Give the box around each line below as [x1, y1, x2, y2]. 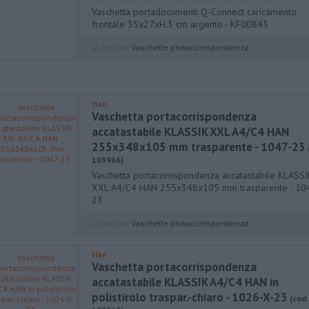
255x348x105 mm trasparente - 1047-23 [92, 139, 306, 154]
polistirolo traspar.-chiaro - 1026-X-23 [92, 290, 288, 305]
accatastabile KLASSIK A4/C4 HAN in [92, 275, 279, 290]
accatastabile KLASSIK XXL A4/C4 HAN [92, 124, 289, 139]
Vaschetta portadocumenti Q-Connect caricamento [92, 6, 297, 18]
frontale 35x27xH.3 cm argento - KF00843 [92, 18, 268, 30]
